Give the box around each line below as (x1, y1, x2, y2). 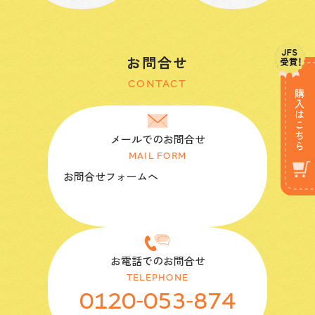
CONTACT (128, 76, 187, 91)
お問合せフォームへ (63, 169, 158, 184)
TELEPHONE (126, 271, 189, 283)
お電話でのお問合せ (110, 252, 205, 268)
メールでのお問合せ (110, 131, 205, 147)
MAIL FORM (128, 150, 187, 162)
